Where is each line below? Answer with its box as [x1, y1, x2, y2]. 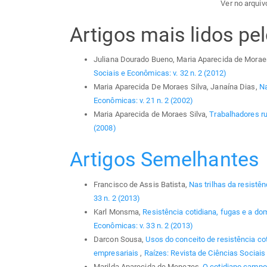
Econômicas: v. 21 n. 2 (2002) [94, 96, 193, 105]
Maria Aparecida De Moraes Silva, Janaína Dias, [94, 82, 259, 92]
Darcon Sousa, [94, 234, 146, 244]
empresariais [94, 248, 141, 257]
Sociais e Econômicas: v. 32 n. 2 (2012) [94, 69, 226, 78]
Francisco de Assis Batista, [94, 179, 189, 189]
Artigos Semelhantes [70, 147, 259, 172]
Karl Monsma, [94, 207, 143, 216]
